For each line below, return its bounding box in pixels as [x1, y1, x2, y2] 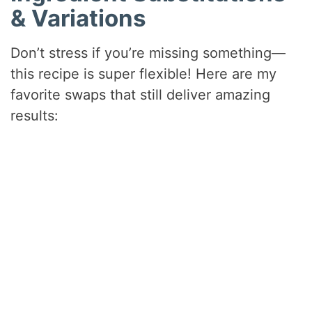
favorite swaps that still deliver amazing [10, 86, 271, 103]
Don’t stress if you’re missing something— [10, 44, 286, 61]
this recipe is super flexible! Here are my [10, 65, 277, 82]
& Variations [10, 4, 147, 33]
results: [10, 107, 59, 124]
